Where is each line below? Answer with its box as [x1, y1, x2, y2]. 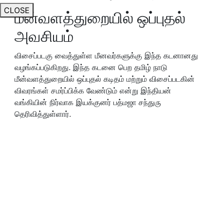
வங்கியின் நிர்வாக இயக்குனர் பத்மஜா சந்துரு [15, 97, 161, 107]
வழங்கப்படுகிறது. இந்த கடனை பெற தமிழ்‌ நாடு [15, 62, 167, 72]
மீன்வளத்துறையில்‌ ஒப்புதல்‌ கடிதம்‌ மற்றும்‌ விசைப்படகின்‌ [15, 73, 195, 84]
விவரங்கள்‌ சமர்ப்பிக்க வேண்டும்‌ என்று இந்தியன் [15, 85, 171, 95]
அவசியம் [15, 26, 73, 46]
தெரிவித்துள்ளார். [15, 109, 71, 119]
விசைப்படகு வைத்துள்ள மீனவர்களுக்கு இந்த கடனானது [15, 50, 198, 60]
